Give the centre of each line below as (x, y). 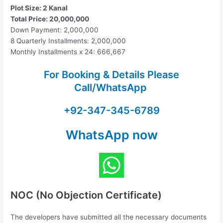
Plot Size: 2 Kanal (39, 8)
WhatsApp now (111, 135)
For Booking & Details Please (111, 75)
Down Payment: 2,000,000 (55, 30)
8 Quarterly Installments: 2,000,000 (68, 41)
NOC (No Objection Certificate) (86, 195)
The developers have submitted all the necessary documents (109, 217)
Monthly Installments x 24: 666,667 (68, 52)
